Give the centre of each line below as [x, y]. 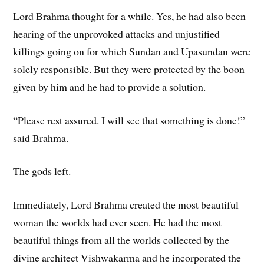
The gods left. [42, 171]
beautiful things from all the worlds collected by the [121, 240]
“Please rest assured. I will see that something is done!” [129, 120]
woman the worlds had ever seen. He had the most [118, 222]
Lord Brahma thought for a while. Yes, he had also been [130, 16]
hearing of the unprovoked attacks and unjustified [117, 33]
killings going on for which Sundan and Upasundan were [132, 51]
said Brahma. [41, 138]
